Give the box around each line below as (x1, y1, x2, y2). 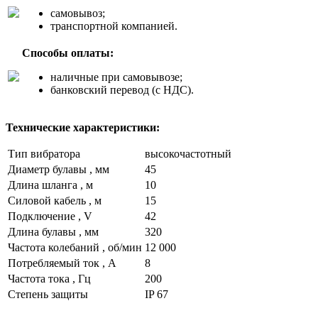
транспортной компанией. (50, 19, 177, 32)
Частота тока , (8, 272, 78, 285)
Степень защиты (8, 287, 88, 300)
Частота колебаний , (8, 241, 108, 253)
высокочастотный (145, 147, 231, 160)
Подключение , (8, 209, 84, 222)
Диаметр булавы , (8, 163, 95, 175)
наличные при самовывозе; (50, 70, 182, 83)
